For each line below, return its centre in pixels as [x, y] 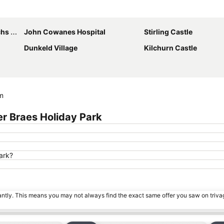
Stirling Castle [168, 31]
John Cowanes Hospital [65, 31]
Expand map [155, 10]
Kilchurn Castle [170, 47]
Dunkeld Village [51, 47]
